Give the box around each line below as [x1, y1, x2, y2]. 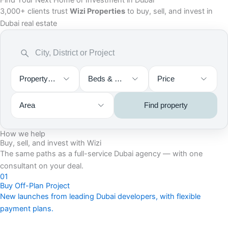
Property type [19, 74, 64, 83]
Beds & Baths [88, 74, 134, 83]
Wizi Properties [70, 7, 125, 16]
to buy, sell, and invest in [125, 7, 213, 16]
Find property [144, 101, 188, 110]
